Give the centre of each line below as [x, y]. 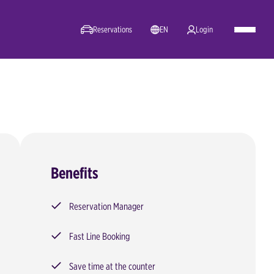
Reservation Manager [106, 206]
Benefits [74, 173]
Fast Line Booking [99, 236]
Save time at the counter [112, 266]
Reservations [113, 29]
